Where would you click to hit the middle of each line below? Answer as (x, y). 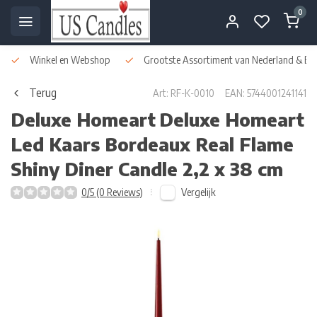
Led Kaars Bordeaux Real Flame (152, 144)
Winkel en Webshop (69, 60)
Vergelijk (198, 192)
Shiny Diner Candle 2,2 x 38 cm (147, 169)
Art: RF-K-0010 (184, 93)
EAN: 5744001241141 (266, 93)
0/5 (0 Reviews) (112, 192)
